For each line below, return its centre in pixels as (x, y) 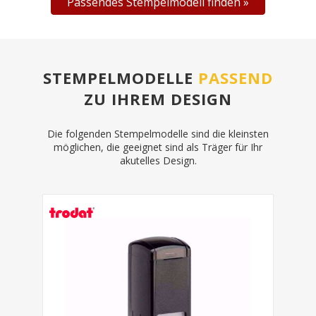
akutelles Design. (158, 161)
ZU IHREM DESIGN (158, 99)
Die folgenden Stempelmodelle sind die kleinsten (158, 134)
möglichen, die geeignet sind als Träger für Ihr (158, 147)
